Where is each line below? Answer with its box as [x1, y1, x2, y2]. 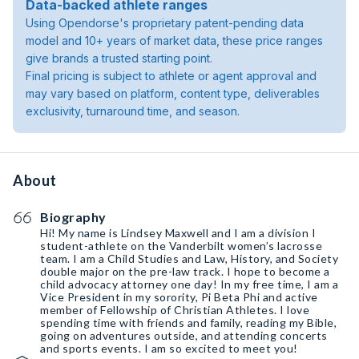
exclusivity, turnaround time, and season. [26, 104, 240, 118]
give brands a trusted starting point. [26, 51, 212, 65]
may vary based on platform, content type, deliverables [26, 87, 320, 100]
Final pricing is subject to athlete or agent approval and [26, 69, 317, 83]
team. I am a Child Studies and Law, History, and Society [40, 252, 338, 265]
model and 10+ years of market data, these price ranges [26, 34, 323, 47]
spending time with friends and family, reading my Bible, [40, 316, 337, 329]
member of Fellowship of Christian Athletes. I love [40, 303, 309, 317]
